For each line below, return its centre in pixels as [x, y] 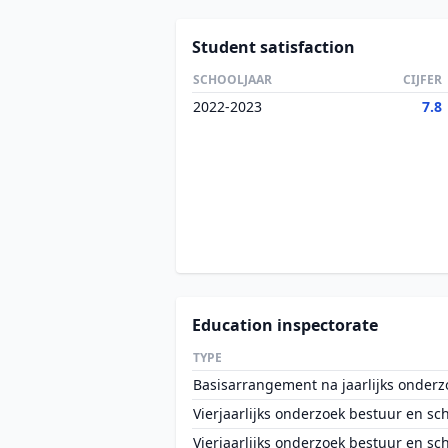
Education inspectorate [285, 325]
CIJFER [422, 79]
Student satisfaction [273, 47]
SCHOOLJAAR [232, 79]
